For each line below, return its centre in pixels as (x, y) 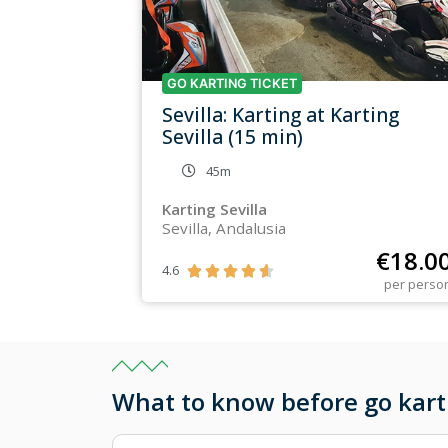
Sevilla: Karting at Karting (280, 114)
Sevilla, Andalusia (224, 227)
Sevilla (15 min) (232, 136)
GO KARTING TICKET (232, 83)
